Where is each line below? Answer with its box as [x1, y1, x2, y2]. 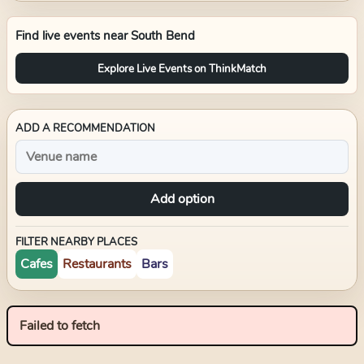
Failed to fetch [19, 317, 100, 335]
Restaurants [63, 255, 132, 273]
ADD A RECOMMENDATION [15, 121, 155, 136]
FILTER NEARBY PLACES [15, 235, 137, 249]
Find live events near [15, 28, 131, 44]
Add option [149, 190, 214, 208]
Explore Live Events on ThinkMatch [97, 60, 266, 76]
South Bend [131, 28, 195, 44]
